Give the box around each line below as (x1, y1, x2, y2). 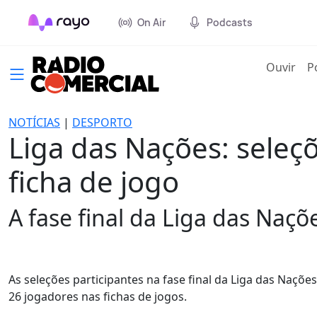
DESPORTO (72, 115, 132, 130)
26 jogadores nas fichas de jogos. (8, 289, 187, 304)
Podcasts (207, 16, 253, 29)
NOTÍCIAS (8, 115, 60, 130)
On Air (137, 16, 166, 29)
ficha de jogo (8, 162, 179, 201)
